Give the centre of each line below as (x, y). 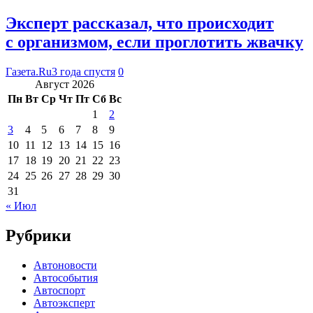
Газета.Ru (29, 71)
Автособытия (66, 277)
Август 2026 (65, 84)
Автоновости (65, 265)
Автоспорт (59, 290)
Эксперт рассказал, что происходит (140, 23)
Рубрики (38, 235)
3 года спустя (83, 71)
